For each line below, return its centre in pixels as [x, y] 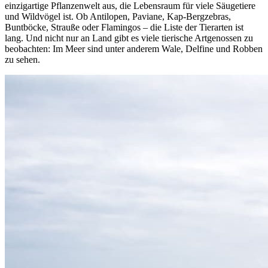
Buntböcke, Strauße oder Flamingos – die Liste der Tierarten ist [124, 28]
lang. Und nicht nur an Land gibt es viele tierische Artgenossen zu [129, 38]
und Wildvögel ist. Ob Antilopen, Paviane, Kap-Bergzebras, [118, 17]
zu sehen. [22, 60]
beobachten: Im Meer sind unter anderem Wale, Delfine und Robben [134, 49]
